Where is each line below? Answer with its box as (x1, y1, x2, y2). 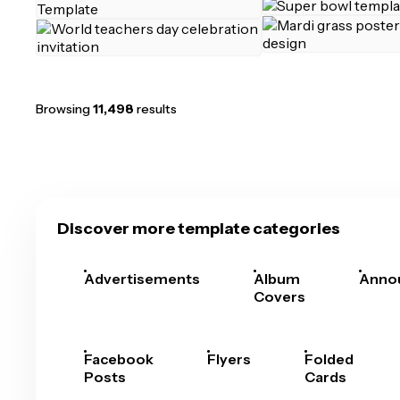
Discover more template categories (57, 219, 340, 238)
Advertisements (84, 270, 200, 287)
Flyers (207, 350, 251, 368)
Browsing (36, 101, 93, 117)
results (134, 101, 177, 117)
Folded (304, 350, 354, 368)
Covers (254, 287, 305, 305)
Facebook (84, 350, 154, 368)
